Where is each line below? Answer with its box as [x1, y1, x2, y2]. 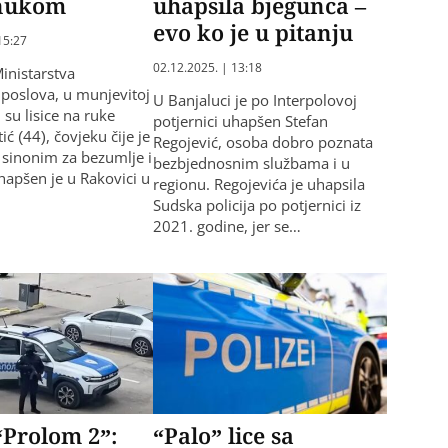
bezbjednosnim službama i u [152, 153, 350, 174]
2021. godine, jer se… [152, 216, 301, 237]
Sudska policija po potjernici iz [152, 195, 361, 216]
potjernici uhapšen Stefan [152, 111, 328, 132]
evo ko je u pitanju [152, 17, 353, 48]
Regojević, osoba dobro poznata [152, 132, 373, 153]
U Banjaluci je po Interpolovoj [152, 90, 357, 111]
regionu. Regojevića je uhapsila [152, 174, 365, 195]
